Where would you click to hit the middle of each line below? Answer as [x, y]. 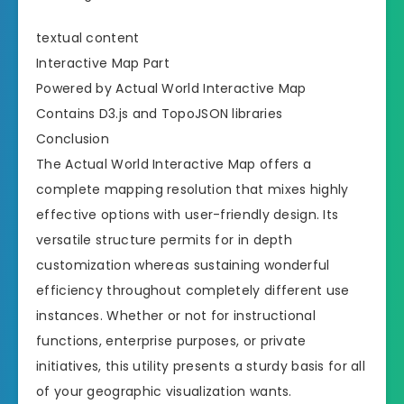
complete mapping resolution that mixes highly [193, 189]
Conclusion [73, 138]
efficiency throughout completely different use [193, 290]
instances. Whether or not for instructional [176, 315]
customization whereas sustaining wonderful [183, 265]
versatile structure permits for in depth [165, 239]
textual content [88, 37]
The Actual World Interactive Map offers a [174, 164]
